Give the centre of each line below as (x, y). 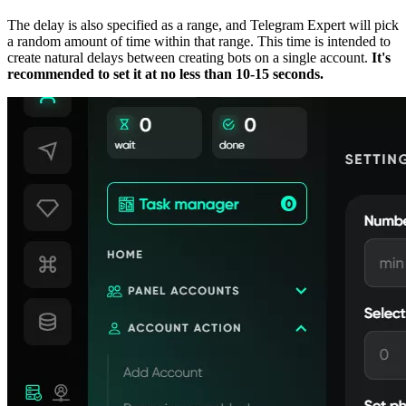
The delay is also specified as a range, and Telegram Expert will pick (203, 25)
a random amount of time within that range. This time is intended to (199, 42)
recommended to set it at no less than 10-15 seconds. (165, 74)
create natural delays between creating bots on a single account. (189, 58)
